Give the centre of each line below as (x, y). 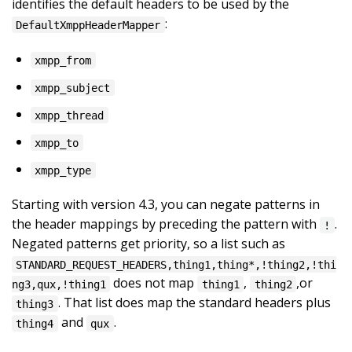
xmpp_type (63, 170)
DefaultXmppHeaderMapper (88, 25)
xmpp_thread (70, 115)
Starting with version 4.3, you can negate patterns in (166, 205)
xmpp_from (63, 60)
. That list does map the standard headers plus (194, 303)
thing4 (35, 323)
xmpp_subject (73, 88)
